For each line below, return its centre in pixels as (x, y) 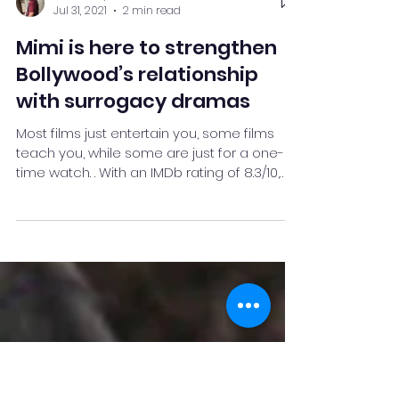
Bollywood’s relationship (137, 168)
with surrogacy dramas (133, 195)
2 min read (152, 104)
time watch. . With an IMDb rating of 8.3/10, (148, 266)
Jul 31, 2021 (80, 104)
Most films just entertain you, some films (145, 227)
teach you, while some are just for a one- (150, 246)
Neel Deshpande (96, 87)
